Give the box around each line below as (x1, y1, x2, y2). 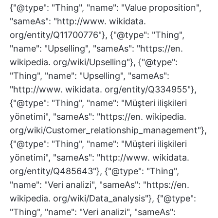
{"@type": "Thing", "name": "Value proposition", (10, 2, 201, 13)
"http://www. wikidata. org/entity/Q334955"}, (10, 84, 197, 94)
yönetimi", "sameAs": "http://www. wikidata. (10, 152, 189, 163)
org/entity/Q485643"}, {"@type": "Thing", (10, 166, 179, 176)
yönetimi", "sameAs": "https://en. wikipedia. (10, 111, 186, 122)
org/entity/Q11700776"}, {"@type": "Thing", (10, 30, 184, 40)
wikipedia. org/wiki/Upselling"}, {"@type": (10, 57, 178, 67)
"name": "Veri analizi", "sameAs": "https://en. (10, 180, 189, 190)
